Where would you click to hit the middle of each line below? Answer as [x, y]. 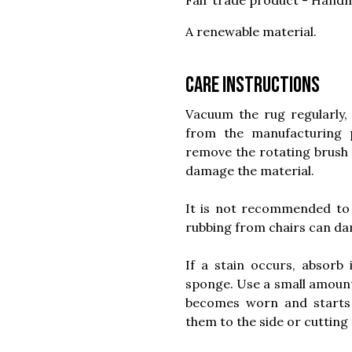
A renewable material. [251, 31]
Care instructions [253, 85]
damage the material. [250, 170]
